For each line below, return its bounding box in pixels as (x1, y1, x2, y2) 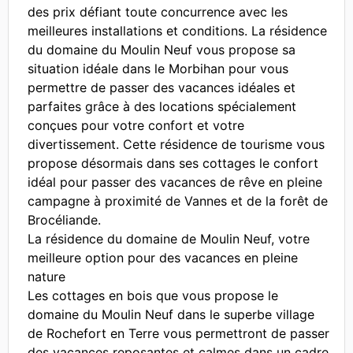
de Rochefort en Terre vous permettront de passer (28, 325, 329, 341)
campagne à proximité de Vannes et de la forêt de (28, 193, 328, 209)
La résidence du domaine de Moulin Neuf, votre (28, 231, 310, 247)
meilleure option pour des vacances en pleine (28, 250, 298, 266)
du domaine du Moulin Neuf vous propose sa (28, 42, 295, 58)
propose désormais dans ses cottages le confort (28, 155, 318, 171)
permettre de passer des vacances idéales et (28, 80, 295, 95)
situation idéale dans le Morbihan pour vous (28, 61, 288, 76)
